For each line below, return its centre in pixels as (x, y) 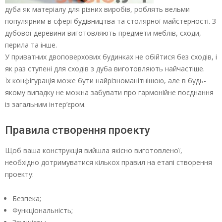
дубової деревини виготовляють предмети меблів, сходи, (103, 33)
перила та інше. (31, 45)
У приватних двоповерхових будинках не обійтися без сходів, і (111, 57)
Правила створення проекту (78, 130)
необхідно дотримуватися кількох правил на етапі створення (109, 162)
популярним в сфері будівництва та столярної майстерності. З (111, 21)
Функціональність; (43, 210)
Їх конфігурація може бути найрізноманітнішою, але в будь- (106, 81)
